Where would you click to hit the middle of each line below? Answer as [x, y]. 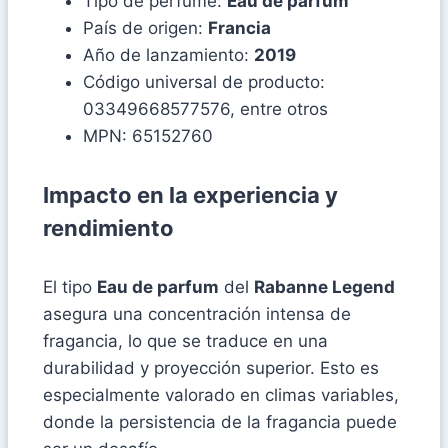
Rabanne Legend [324, 287]
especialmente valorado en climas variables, [221, 395]
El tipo [70, 287]
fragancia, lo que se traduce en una [185, 341]
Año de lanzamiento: [168, 54]
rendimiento [108, 228]
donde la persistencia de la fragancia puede [220, 422]
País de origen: [145, 27]
